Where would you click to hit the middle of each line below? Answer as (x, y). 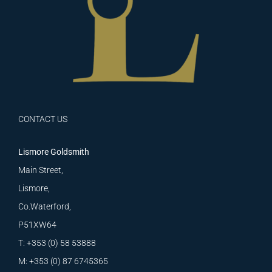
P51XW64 (37, 224)
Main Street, (41, 170)
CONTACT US (43, 119)
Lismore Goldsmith (54, 151)
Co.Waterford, (45, 206)
